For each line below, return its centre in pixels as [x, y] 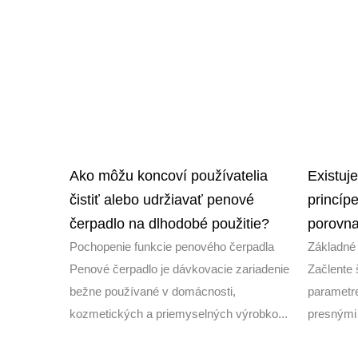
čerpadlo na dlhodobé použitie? [169, 224]
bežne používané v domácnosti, [153, 292]
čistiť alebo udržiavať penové [162, 200]
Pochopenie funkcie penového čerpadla [172, 247]
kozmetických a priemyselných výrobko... [179, 314]
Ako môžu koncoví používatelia [169, 176]
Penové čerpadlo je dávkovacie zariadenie [179, 269]
